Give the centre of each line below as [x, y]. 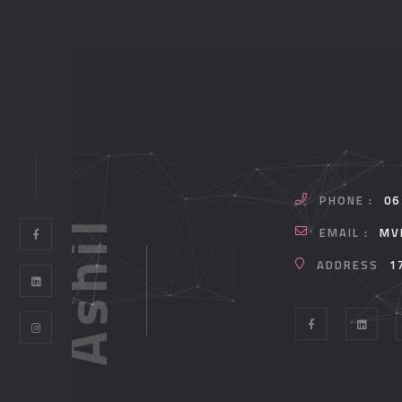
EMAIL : [345, 232]
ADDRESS [348, 265]
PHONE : [347, 200]
